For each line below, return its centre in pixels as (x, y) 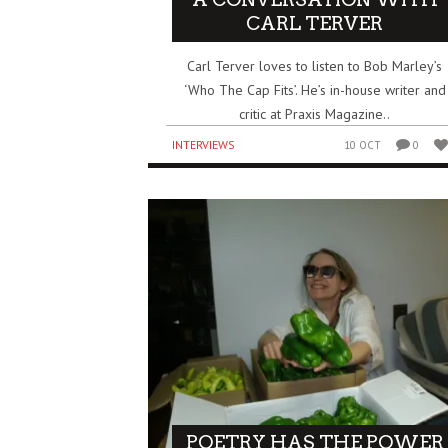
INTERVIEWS (203, 145)
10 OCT (363, 145)
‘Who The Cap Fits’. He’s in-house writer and (314, 90)
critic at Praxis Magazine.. (315, 114)
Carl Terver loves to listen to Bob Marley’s (315, 66)
